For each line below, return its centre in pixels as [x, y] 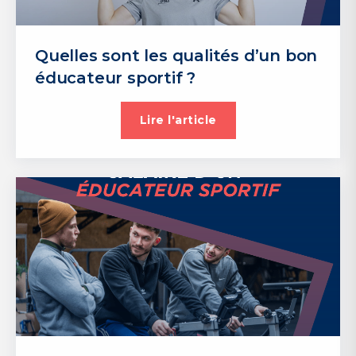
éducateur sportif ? [116, 78]
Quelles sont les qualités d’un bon [176, 56]
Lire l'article [178, 120]
